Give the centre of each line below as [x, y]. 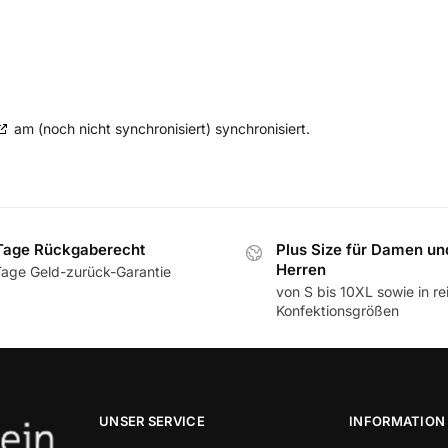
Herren [301, 269]
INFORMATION [397, 420]
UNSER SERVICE [152, 420]
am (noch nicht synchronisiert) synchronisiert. [160, 128]
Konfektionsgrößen [337, 311]
